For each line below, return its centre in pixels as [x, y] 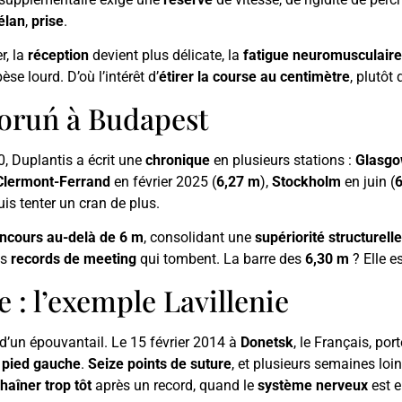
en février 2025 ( [163, 181]
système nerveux [313, 385]
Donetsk [267, 342]
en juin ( [368, 181]
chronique [178, 160]
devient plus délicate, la [166, 56]
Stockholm [306, 181]
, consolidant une [199, 238]
